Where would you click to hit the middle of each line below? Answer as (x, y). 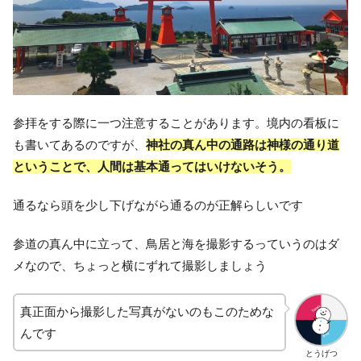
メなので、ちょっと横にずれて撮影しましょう (140, 265)
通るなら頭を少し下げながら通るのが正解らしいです (158, 205)
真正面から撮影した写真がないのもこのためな (147, 311)
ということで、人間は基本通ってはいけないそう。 (152, 166)
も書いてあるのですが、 (79, 144)
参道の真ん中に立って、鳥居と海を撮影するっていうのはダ (176, 243)
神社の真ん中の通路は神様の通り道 (243, 144)
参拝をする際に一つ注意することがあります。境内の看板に (176, 122)
